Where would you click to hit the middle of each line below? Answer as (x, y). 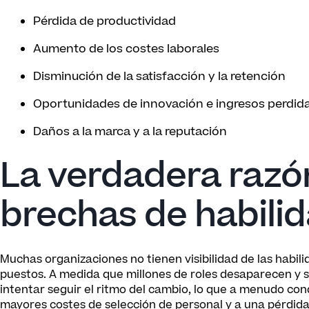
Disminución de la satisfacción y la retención (159, 77)
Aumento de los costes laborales (126, 49)
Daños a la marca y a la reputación (130, 132)
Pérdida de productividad (104, 21)
